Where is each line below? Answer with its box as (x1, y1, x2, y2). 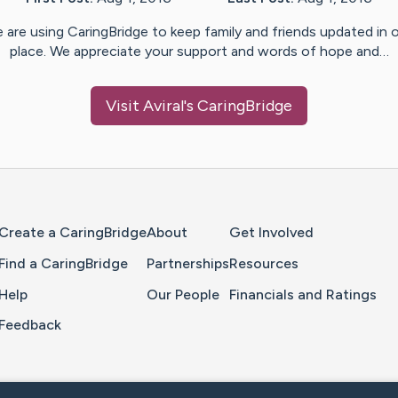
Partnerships (147, 254, 229, 272)
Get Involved (229, 224, 314, 242)
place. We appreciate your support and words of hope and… (9, 43, 389, 60)
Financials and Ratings (229, 285, 377, 303)
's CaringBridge (184, 96, 292, 116)
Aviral (143, 96, 184, 116)
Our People (147, 285, 219, 303)
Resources (229, 254, 298, 272)
